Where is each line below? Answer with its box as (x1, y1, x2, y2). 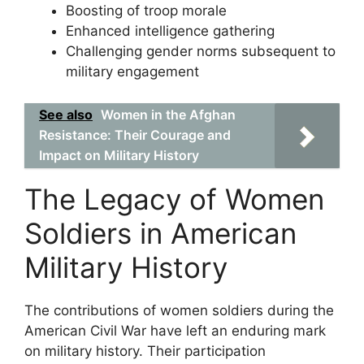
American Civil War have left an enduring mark (24, 322, 326, 339)
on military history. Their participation (24, 342, 266, 359)
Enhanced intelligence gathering (66, 23, 275, 39)
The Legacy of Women (24, 181, 324, 216)
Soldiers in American (24, 215, 297, 250)
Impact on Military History (39, 146, 199, 163)
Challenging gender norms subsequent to (66, 43, 336, 59)
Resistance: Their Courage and (39, 126, 231, 143)
